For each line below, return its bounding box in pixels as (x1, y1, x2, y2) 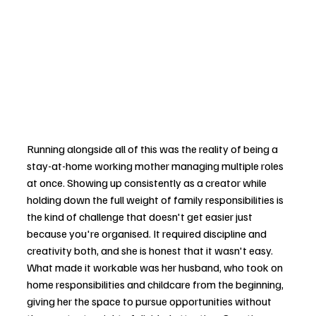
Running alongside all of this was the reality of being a (27, 142, 280, 157)
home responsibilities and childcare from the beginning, (27, 277, 286, 292)
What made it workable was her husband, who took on (27, 260, 285, 275)
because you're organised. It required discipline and (27, 226, 269, 241)
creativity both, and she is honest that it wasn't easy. (27, 243, 275, 258)
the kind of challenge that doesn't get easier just (27, 209, 255, 224)
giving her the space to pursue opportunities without (27, 294, 274, 309)
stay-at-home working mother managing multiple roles (27, 159, 286, 174)
